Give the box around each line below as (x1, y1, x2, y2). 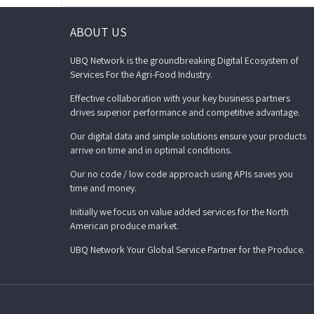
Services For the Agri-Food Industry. (70, 67, 212, 81)
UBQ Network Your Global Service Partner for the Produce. (70, 243, 305, 256)
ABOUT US (70, 23, 127, 40)
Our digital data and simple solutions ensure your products (70, 129, 306, 142)
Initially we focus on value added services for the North (70, 205, 289, 218)
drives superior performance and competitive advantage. (70, 105, 300, 118)
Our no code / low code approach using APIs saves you (70, 167, 293, 180)
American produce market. (70, 219, 179, 232)
